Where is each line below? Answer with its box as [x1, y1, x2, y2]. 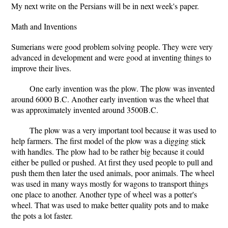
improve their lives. [11, 63, 71, 73]
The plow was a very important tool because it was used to [30, 125, 216, 135]
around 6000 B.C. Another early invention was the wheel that [11, 94, 209, 104]
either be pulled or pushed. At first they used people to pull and [11, 157, 213, 167]
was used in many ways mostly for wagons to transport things [11, 178, 208, 189]
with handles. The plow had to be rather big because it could [11, 146, 204, 157]
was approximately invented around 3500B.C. [11, 104, 158, 115]
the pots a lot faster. [11, 210, 73, 221]
